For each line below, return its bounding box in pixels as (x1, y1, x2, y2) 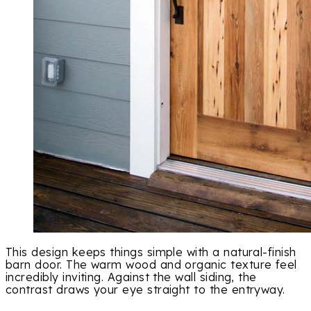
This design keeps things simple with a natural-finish (6, 244, 296, 259)
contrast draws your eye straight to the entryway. (6, 282, 285, 296)
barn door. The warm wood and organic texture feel (6, 257, 297, 271)
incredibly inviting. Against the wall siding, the (6, 269, 257, 284)
